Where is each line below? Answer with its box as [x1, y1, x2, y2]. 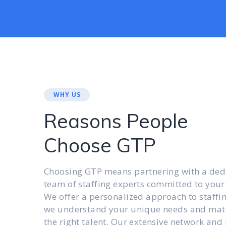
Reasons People [44, 108, 188, 133]
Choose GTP [44, 133, 156, 157]
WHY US [53, 90, 81, 99]
